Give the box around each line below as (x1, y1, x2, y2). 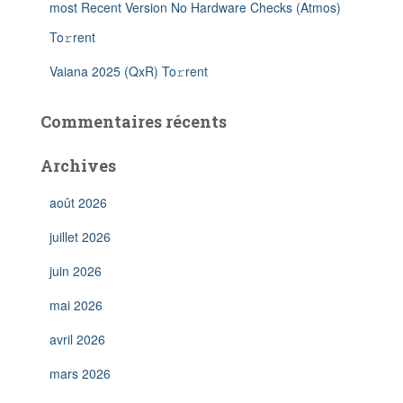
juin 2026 (49, 262, 102, 280)
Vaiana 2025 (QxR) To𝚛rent (49, 62, 208, 80)
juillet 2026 (49, 228, 111, 246)
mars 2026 (49, 364, 111, 382)
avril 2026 (49, 330, 105, 348)
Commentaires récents (40, 111, 227, 132)
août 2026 (49, 193, 107, 211)
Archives (40, 155, 116, 176)
